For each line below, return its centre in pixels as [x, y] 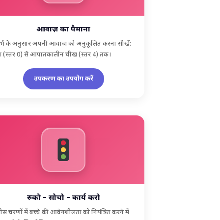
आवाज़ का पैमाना [64, 29]
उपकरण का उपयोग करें [63, 79]
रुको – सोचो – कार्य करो [63, 198]
